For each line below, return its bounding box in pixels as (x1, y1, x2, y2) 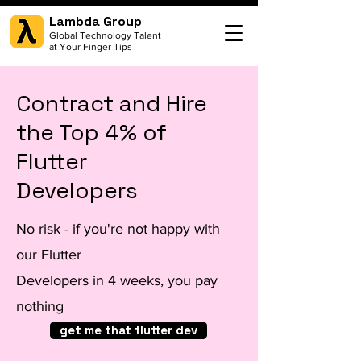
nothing (16, 298, 64, 314)
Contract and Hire (16, 89, 207, 118)
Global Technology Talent (49, 30, 161, 41)
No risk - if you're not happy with (16, 221, 220, 237)
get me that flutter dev (60, 322, 197, 338)
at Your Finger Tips (49, 41, 132, 52)
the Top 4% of (16, 118, 167, 147)
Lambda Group (49, 13, 142, 30)
